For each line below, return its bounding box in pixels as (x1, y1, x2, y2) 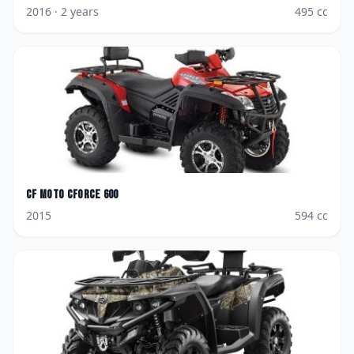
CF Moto (26, 187, 65, 202)
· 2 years (51, 4, 99, 19)
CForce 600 (66, 187, 119, 202)
